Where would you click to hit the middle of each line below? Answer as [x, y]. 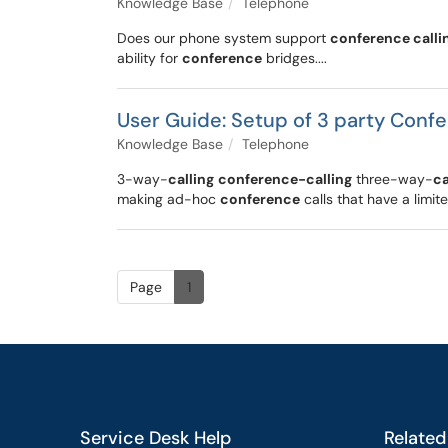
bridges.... [294, 58]
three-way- [392, 179]
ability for [149, 58]
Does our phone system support [223, 38]
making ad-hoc [168, 199]
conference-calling [285, 179]
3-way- [142, 179]
